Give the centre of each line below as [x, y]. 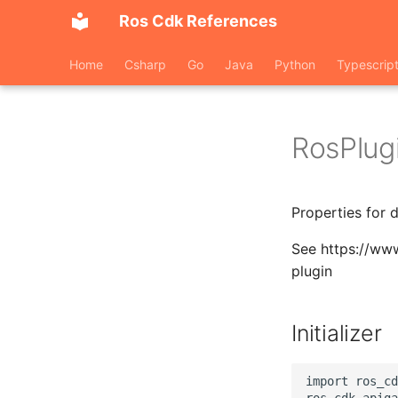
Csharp [145, 64]
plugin [312, 271]
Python [295, 64]
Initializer [337, 333]
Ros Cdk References [198, 21]
